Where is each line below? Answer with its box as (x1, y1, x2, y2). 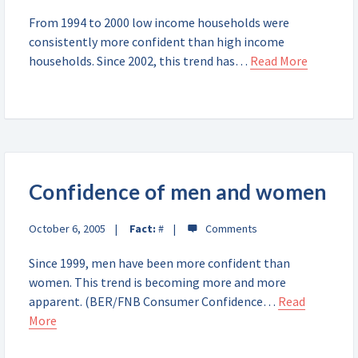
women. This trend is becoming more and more (29, 274, 286, 290)
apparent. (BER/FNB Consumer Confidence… (29, 293, 278, 309)
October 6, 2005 (29, 221, 105, 236)
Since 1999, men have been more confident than (29, 255, 290, 271)
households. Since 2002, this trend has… (29, 53, 250, 69)
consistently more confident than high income (29, 34, 284, 50)
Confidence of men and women (29, 179, 327, 205)
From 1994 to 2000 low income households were (29, 14, 289, 30)
